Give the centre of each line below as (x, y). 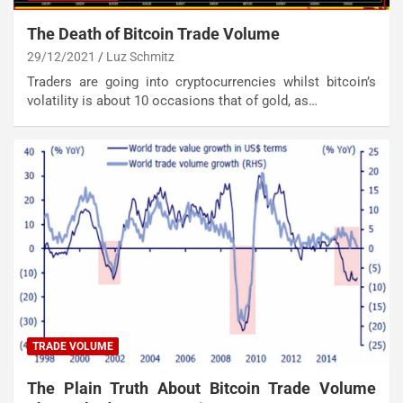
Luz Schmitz (140, 57)
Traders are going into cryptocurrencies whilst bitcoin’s (201, 82)
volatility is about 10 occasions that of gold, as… (172, 101)
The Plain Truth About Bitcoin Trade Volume (201, 389)
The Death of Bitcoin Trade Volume (153, 34)
